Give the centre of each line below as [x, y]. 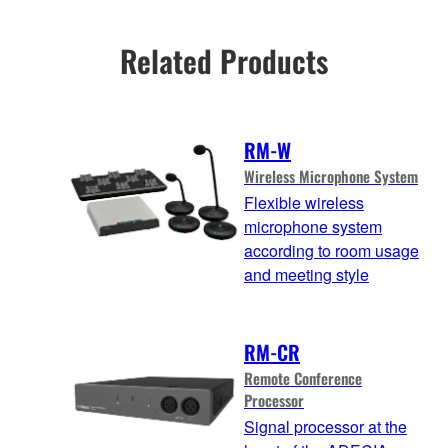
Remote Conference [303, 378]
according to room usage [331, 250]
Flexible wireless [304, 202]
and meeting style [306, 274]
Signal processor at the [325, 427]
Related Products [224, 61]
